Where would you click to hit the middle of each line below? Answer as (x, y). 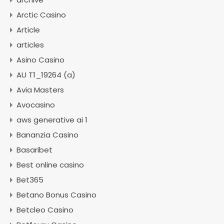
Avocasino (36, 105)
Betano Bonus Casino (56, 195)
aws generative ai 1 (52, 120)
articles (30, 45)
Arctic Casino (41, 15)
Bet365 (30, 180)
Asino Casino (40, 60)
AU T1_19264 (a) (46, 75)
